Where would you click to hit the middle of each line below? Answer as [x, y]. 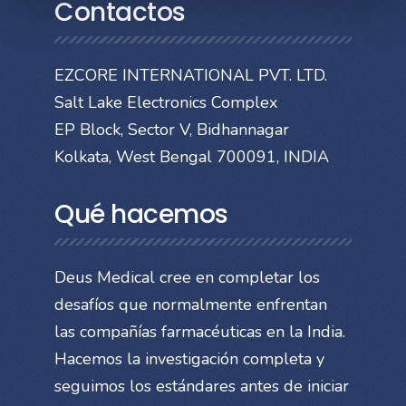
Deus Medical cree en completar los [187, 277]
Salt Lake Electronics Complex [166, 102]
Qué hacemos [141, 214]
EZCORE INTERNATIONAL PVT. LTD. [191, 75]
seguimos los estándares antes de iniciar [202, 386]
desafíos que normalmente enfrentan [191, 304]
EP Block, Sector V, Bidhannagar [172, 129]
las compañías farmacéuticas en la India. [200, 331]
